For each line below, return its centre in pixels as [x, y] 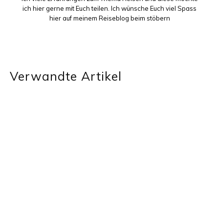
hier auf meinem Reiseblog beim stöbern [109, 18]
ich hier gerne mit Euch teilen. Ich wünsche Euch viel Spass [109, 8]
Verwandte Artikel [66, 76]
